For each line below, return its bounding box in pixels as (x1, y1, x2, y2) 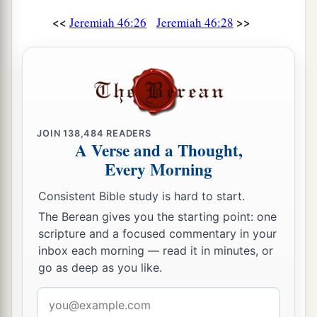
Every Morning (105, 157, 212, 182)
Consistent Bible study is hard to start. (38, 188, 245, 203)
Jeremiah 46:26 (69, 14, 146, 31)
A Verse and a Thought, (74, 138, 243, 163)
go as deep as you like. (38, 260, 162, 275)
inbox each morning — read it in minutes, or (38, 243, 273, 258)
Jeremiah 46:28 (156, 14, 234, 31)
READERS (103, 127, 151, 139)
